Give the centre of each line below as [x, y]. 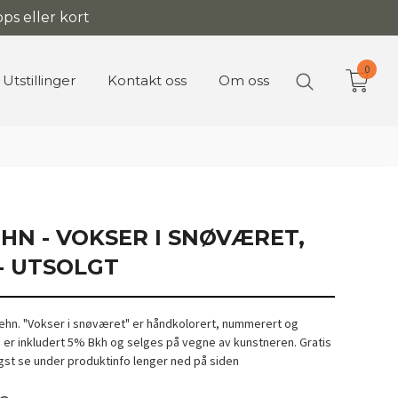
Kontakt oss [147, 80]
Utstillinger [39, 80]
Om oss [244, 80]
